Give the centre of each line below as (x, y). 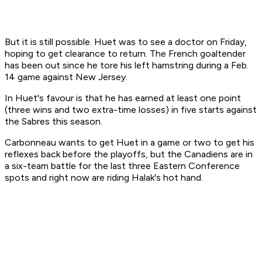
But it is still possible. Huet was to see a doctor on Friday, (126, 42)
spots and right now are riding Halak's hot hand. (104, 178)
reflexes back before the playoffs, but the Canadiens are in (129, 154)
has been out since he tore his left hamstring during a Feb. (127, 65)
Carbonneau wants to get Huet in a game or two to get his (130, 143)
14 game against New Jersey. (66, 77)
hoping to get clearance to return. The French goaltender (125, 54)
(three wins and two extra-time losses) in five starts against (131, 110)
